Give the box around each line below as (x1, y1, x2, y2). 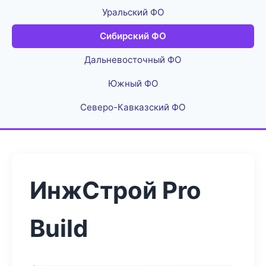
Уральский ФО (102, 7, 164, 18)
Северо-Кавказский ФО (80, 102, 186, 113)
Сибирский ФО (100, 30, 166, 42)
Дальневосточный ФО (84, 54, 182, 65)
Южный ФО (107, 78, 159, 89)
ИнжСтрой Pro (30, 176, 201, 205)
